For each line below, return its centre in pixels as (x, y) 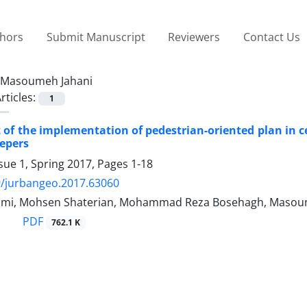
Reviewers (194, 37)
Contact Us (271, 37)
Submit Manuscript (96, 37)
